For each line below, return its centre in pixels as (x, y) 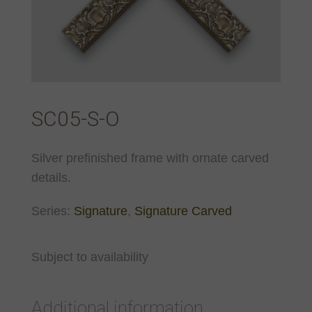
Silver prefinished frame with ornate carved (150, 158)
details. (51, 178)
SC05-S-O (75, 119)
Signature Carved (183, 211)
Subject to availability (89, 257)
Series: (52, 211)
